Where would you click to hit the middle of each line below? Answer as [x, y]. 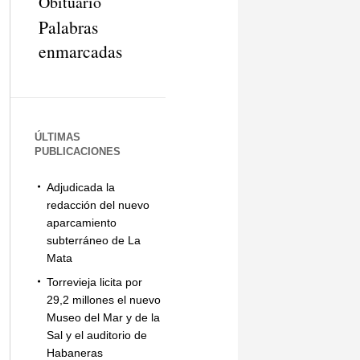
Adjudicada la [80, 187]
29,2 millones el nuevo [103, 300]
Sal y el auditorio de [96, 335]
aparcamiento [81, 223]
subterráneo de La [93, 240]
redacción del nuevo [98, 205]
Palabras [68, 27]
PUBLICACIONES [77, 151]
